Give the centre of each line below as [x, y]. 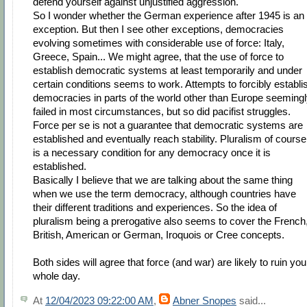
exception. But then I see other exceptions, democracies [158, 29]
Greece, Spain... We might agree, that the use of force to [158, 56]
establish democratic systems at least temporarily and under [168, 70]
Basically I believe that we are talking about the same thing [163, 180]
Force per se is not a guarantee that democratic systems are [168, 125]
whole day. [57, 275]
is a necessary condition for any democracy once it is [152, 152]
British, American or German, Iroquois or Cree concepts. [159, 234]
